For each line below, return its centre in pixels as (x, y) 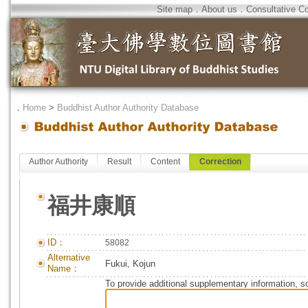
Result (119, 162)
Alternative (69, 257)
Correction (220, 162)
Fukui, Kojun (130, 264)
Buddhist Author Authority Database (128, 108)
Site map (175, 9)
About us (219, 9)
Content (165, 162)
